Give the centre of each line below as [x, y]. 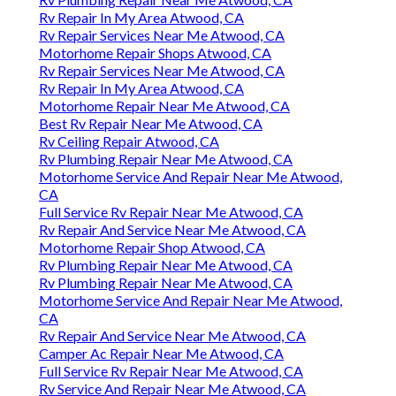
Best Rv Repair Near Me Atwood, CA [151, 124]
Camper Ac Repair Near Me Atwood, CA [161, 354]
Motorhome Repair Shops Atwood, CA [155, 53]
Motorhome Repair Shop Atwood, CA [152, 247]
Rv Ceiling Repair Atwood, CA [129, 141]
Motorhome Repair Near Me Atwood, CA [164, 106]
